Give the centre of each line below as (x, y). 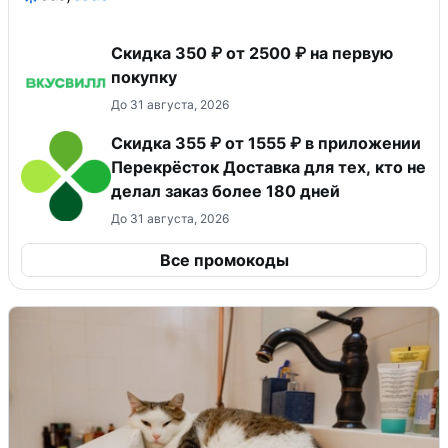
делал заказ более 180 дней (225, 191)
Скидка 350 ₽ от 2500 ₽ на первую (252, 53)
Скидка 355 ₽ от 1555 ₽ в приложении (266, 143)
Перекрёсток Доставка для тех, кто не (268, 167)
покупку (144, 77)
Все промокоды (224, 260)
